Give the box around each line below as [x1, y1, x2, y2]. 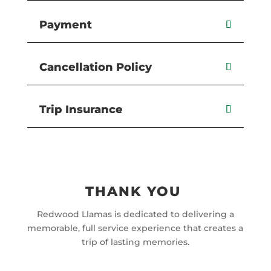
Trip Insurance [39, 103, 123, 117]
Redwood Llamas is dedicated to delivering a [36, 208, 234, 220]
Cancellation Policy [39, 60, 152, 74]
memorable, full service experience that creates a [27, 222, 244, 233]
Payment [39, 18, 92, 32]
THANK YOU [85, 183, 186, 200]
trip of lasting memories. [81, 236, 189, 247]
